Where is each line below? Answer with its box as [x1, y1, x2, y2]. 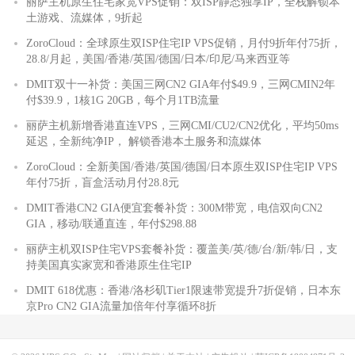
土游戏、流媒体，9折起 [26, 11, 143, 24]
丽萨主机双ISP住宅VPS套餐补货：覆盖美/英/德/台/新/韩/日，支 [26, 242, 338, 255]
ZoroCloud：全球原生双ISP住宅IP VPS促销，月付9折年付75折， [26, 36, 342, 49]
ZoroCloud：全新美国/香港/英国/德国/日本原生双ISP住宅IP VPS [26, 160, 338, 173]
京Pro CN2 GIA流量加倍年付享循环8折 [26, 300, 216, 312]
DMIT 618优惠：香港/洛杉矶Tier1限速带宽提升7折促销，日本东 [26, 284, 341, 296]
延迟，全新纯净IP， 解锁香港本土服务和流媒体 [26, 135, 261, 147]
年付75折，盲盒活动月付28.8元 [26, 176, 179, 189]
